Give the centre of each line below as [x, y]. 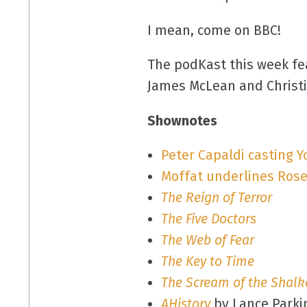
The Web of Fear [207, 241]
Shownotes [183, 121]
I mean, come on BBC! [214, 30]
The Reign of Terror [216, 198]
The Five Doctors [208, 219]
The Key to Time [207, 262]
